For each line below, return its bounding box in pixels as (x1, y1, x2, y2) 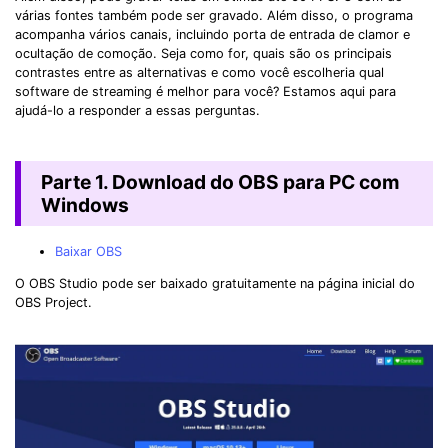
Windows (40, 192, 129, 217)
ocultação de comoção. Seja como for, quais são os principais (15, 45, 392, 61)
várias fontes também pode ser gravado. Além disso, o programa (15, 7, 413, 23)
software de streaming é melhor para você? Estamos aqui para (15, 83, 396, 99)
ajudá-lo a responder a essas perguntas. (15, 102, 260, 118)
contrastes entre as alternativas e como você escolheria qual (15, 64, 384, 80)
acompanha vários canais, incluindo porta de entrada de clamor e (15, 26, 410, 42)
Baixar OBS (55, 244, 122, 260)
